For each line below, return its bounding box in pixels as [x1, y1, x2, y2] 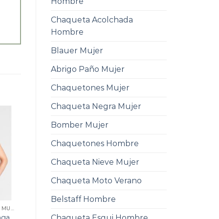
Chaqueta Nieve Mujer [50, 157, 139, 167]
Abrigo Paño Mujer [50, 65, 125, 74]
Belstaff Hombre [50, 195, 116, 204]
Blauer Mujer [50, 46, 103, 56]
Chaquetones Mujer [50, 83, 130, 93]
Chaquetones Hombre [50, 139, 139, 149]
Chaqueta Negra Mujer [50, 102, 141, 111]
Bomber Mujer [50, 120, 109, 130]
